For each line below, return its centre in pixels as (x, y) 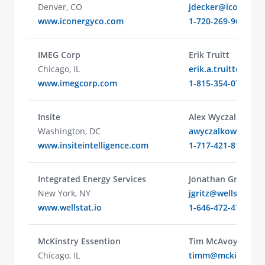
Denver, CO (60, 7)
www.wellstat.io (70, 207)
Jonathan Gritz (218, 179)
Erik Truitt (209, 55)
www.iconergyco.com (81, 21)
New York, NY (64, 193)
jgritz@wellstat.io (224, 193)
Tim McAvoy (213, 241)
